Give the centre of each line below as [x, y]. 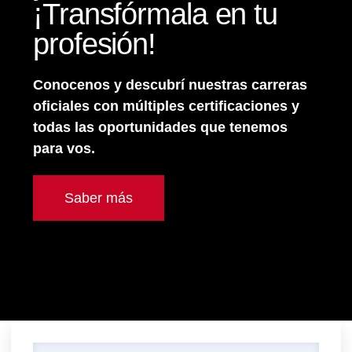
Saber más [99, 198]
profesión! [94, 44]
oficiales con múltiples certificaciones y [166, 106]
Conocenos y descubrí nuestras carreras [170, 85]
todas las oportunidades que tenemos [160, 127]
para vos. [64, 148]
